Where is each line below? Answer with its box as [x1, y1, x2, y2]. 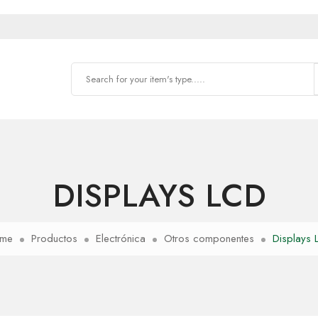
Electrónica [95, 231, 146, 247]
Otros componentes [163, 231, 254, 247]
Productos [31, 231, 77, 247]
